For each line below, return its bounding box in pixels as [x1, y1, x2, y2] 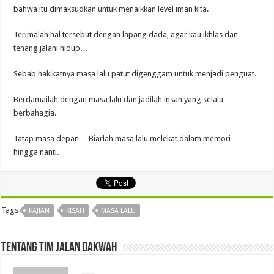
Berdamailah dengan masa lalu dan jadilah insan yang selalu [13, 95, 224, 105]
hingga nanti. [13, 147, 59, 157]
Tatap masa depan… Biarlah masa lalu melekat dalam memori [13, 134, 231, 144]
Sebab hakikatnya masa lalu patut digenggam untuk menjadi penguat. [13, 69, 257, 79]
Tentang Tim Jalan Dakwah [1, 241, 117, 256]
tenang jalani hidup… [13, 43, 89, 53]
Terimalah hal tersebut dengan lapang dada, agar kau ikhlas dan [13, 30, 239, 40]
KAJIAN [29, 207, 50, 215]
